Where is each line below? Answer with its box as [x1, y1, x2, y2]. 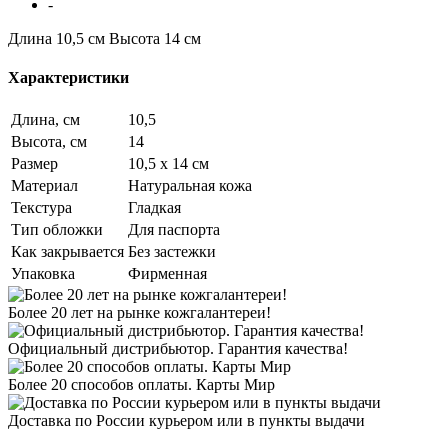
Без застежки [128, 243, 216, 261]
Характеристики [8, 69, 129, 87]
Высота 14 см [109, 29, 201, 47]
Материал [11, 177, 78, 195]
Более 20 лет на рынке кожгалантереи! [8, 304, 271, 322]
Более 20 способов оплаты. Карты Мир [8, 376, 275, 394]
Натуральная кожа [128, 177, 252, 195]
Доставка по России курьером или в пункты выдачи [8, 412, 365, 430]
